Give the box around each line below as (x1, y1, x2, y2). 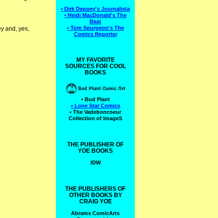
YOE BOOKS (78, 147, 113, 155)
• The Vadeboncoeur (70, 109, 121, 115)
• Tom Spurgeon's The (67, 24, 124, 31)
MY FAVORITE (76, 56, 115, 64)
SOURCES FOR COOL (65, 63, 126, 70)
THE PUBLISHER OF (67, 141, 124, 148)
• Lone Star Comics (71, 103, 120, 109)
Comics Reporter (73, 31, 117, 37)
